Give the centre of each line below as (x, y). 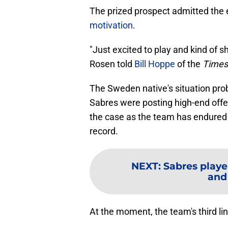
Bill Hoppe (155, 64)
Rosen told (112, 64)
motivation (111, 25)
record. (104, 131)
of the (189, 64)
